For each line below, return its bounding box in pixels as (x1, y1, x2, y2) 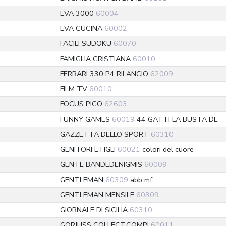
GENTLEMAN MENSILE (60, 190, 136, 200)
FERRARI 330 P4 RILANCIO (60, 69, 150, 79)
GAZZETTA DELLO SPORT (60, 129, 151, 139)
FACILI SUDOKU (60, 38, 114, 48)
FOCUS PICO (60, 99, 104, 109)
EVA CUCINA (60, 23, 104, 33)
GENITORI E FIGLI (60, 144, 118, 154)
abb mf (128, 175, 152, 185)
